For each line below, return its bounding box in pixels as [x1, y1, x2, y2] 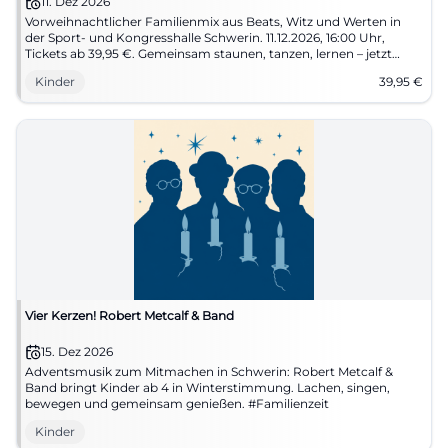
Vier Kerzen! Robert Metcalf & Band [25, 308, 234, 323]
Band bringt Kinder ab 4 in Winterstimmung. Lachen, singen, [25, 380, 390, 395]
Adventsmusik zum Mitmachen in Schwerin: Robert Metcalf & [25, 364, 393, 379]
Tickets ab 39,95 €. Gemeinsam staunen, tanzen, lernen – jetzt [25, 46, 392, 61]
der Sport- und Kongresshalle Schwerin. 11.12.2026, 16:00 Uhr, [25, 30, 385, 45]
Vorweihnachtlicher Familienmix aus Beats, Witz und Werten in [25, 14, 401, 29]
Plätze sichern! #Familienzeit [25, 62, 196, 77]
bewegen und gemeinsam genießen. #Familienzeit [25, 396, 329, 411]
